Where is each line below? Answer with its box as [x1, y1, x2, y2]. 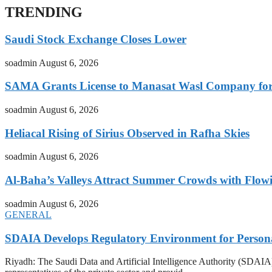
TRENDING [5, 4, 83, 20]
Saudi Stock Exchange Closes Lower [5, 32, 186, 46]
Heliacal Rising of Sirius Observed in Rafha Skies [5, 126, 250, 140]
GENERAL [5, 209, 52, 220]
